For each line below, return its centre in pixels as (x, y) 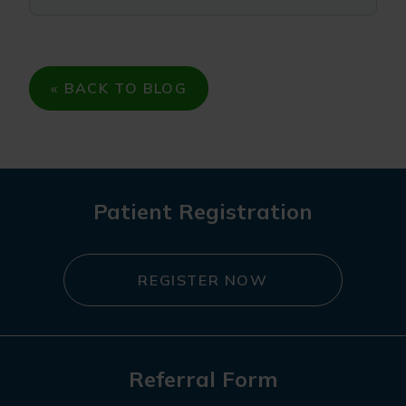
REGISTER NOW (203, 280)
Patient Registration (203, 211)
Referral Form (203, 379)
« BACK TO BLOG (119, 88)
